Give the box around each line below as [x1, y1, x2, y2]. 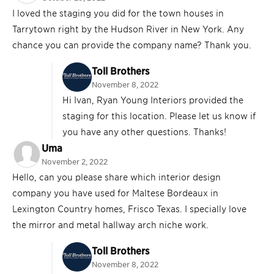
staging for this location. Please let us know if [62, 109, 256, 122]
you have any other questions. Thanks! [62, 125, 226, 138]
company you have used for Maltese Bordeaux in [12, 187, 218, 199]
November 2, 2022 [42, 157, 108, 167]
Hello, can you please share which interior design [12, 171, 221, 183]
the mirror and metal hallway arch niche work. [12, 218, 209, 231]
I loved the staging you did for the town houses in [12, 7, 224, 19]
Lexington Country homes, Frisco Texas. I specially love [12, 202, 246, 215]
